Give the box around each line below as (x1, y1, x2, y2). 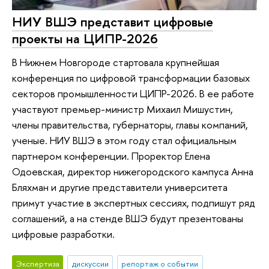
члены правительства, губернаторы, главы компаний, (12, 118, 248, 132)
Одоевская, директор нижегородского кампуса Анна (12, 165, 253, 179)
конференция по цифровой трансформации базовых (12, 71, 250, 85)
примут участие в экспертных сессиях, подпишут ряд (12, 196, 255, 210)
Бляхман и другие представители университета (12, 180, 228, 195)
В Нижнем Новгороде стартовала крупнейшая (12, 55, 219, 70)
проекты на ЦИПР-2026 (12, 29, 158, 47)
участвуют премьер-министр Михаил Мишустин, (12, 102, 233, 116)
